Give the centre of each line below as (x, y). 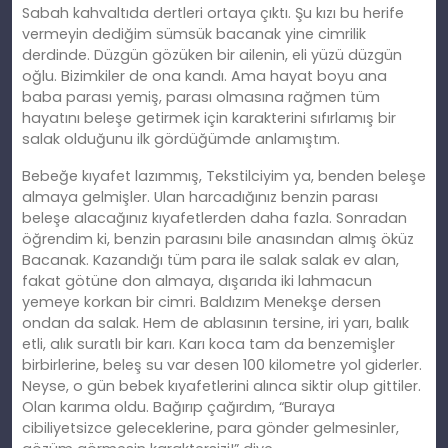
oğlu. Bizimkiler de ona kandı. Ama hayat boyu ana (204, 76)
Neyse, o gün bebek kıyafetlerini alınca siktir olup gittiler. (221, 386)
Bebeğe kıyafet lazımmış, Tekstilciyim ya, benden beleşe (224, 176)
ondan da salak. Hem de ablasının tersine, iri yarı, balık (215, 323)
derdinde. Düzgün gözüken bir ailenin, (157, 55)
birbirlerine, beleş (84, 365)
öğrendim (59, 239)
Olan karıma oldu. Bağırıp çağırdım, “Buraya (178, 407)
